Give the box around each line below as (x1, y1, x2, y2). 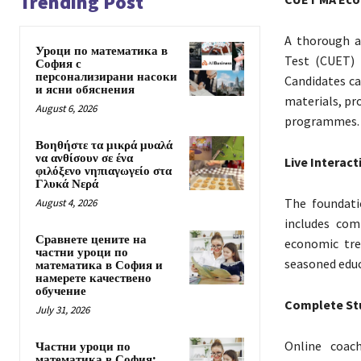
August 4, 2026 (35, 196, 97, 210)
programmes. (284, 113, 359, 130)
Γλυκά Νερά (35, 176, 98, 193)
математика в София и (35, 258, 163, 274)
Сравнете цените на (35, 232, 147, 248)
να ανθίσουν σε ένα (35, 151, 133, 167)
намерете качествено (35, 271, 151, 287)
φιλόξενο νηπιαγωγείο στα (35, 164, 172, 180)
